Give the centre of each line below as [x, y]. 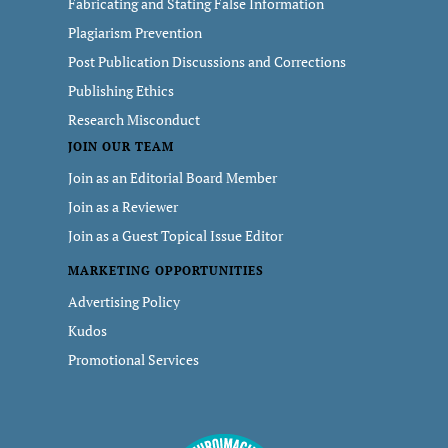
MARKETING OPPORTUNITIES [166, 270]
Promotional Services [133, 359]
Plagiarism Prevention [135, 32]
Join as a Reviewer [123, 206]
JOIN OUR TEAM [121, 146]
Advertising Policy [124, 301]
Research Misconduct [134, 119]
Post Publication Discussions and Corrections [207, 61]
